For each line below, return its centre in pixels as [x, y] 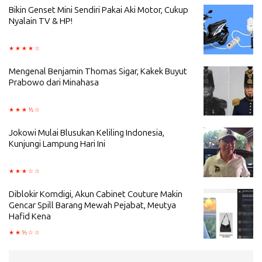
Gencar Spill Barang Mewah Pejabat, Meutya [92, 205]
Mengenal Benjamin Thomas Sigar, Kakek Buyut [98, 71]
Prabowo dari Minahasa [54, 82]
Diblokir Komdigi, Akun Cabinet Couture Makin [96, 194]
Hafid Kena [30, 216]
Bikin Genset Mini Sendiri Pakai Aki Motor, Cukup [99, 10]
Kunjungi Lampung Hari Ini [57, 144]
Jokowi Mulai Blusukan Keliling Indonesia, [87, 133]
